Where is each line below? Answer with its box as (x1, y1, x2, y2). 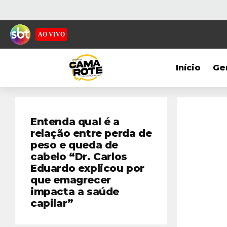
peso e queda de (30, 139, 119, 151)
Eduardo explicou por (30, 162, 145, 174)
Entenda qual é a (30, 116, 120, 128)
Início (176, 63, 201, 72)
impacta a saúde (30, 185, 120, 198)
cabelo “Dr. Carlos (30, 150, 127, 163)
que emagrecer (30, 174, 111, 186)
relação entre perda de (30, 127, 152, 139)
